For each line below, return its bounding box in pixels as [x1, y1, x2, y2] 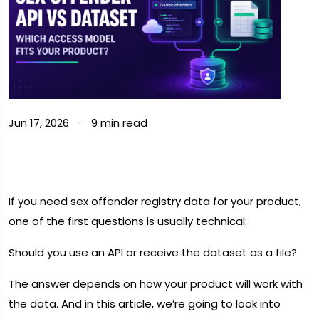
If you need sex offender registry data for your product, [9, 193, 301, 209]
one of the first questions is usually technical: [9, 213, 247, 229]
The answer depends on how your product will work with [9, 276, 303, 291]
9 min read [91, 115, 147, 130]
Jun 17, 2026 [9, 115, 72, 130]
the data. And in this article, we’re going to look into [9, 296, 281, 311]
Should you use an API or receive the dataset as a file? [9, 244, 297, 260]
